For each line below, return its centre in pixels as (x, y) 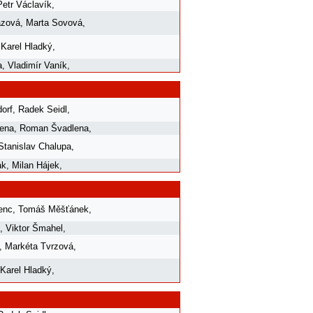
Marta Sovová (54, 22)
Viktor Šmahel (34, 228)
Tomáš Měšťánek (53, 209)
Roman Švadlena (54, 128)
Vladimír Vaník (37, 65)
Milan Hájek (36, 165)
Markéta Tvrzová (39, 246)
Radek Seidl (43, 109)
